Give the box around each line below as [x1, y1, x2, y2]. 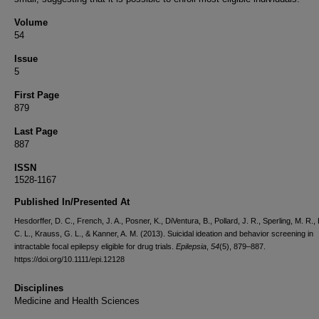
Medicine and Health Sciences [14, 296, 140, 306]
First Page [14, 90, 59, 100]
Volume [14, 17, 48, 28]
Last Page [14, 126, 58, 137]
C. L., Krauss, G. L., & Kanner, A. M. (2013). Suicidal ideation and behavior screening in [14, 229, 313, 238]
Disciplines [14, 283, 63, 293]
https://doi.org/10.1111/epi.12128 [14, 255, 125, 263]
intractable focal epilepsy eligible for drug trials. [14, 242, 176, 251]
